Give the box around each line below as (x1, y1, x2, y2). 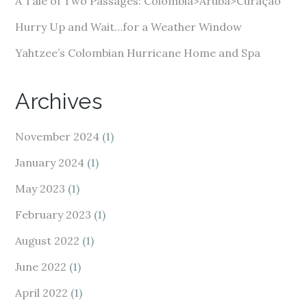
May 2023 (15, 182, 66, 195)
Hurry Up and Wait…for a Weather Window (15, 20, 243, 34)
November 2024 (15, 130, 100, 143)
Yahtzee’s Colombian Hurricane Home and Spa (15, 46, 261, 60)
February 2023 (15, 208, 92, 221)
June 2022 (15, 260, 67, 273)
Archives (15, 88, 102, 114)
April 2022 (15, 286, 69, 299)
